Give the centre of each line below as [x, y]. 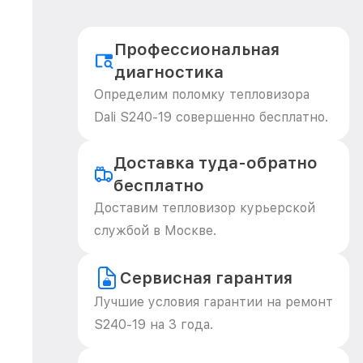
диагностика [169, 72]
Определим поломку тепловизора [202, 94]
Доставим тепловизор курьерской [205, 208]
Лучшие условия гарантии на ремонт [214, 302]
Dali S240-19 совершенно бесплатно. [211, 117]
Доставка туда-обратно [215, 163]
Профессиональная [197, 49]
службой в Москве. [155, 231]
